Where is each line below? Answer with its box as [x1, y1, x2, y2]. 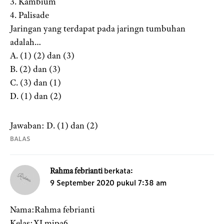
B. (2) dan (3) [10, 63, 60, 75]
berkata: [104, 165, 133, 176]
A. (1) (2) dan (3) [10, 50, 74, 61]
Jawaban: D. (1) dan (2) [10, 120, 98, 131]
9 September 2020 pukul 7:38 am [50, 177, 166, 188]
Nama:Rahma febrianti [10, 204, 95, 215]
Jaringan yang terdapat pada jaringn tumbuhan [10, 23, 185, 34]
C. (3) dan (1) [10, 77, 61, 88]
